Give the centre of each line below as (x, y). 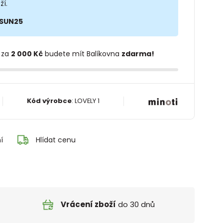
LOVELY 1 (87, 101)
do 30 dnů (135, 205)
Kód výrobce (49, 101)
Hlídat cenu (56, 140)
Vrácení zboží (88, 205)
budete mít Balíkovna (82, 54)
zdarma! (138, 54)
